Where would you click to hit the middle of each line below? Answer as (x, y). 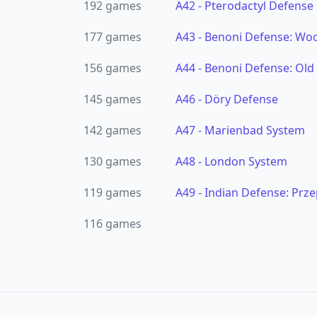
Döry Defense (241, 99)
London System (246, 161)
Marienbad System (255, 130)
